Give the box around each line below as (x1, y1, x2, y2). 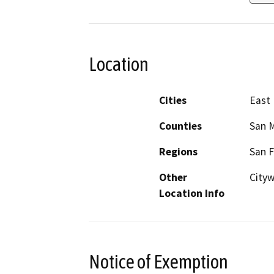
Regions (159, 144, 198, 158)
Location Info (159, 186, 224, 200)
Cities (159, 93, 187, 107)
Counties (159, 119, 202, 133)
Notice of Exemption (89, 250, 228, 273)
